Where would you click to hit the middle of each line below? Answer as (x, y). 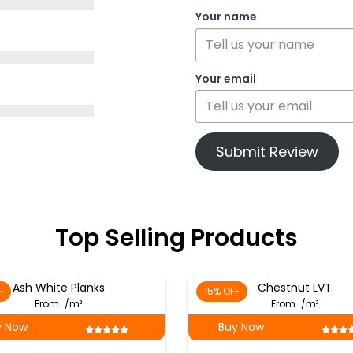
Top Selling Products (176, 238)
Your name (226, 17)
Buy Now (241, 327)
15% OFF (222, 291)
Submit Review (267, 152)
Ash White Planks (58, 288)
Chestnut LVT (295, 288)
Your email (226, 78)
